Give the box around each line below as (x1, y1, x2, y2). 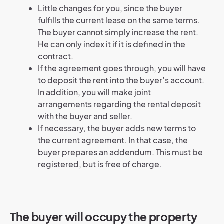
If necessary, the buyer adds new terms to (38, 122, 196, 133)
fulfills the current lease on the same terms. (38, 14, 200, 25)
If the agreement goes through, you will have (38, 62, 206, 73)
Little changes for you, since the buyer (38, 2, 182, 13)
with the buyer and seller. (38, 110, 132, 121)
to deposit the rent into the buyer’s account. (38, 74, 204, 85)
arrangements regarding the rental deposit (38, 98, 201, 109)
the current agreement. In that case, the (38, 134, 188, 145)
